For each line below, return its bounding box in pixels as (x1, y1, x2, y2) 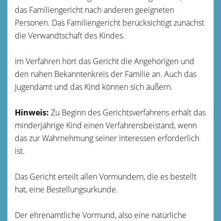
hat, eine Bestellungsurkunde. (15, 184, 118, 195)
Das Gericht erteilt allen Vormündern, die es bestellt (15, 171, 196, 182)
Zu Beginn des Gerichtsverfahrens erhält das (49, 107, 206, 118)
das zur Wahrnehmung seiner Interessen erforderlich (15, 132, 199, 144)
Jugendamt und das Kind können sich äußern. (15, 81, 173, 92)
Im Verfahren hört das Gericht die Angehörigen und (15, 55, 194, 67)
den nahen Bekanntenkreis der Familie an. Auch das (15, 68, 196, 79)
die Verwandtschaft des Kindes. (15, 30, 125, 41)
